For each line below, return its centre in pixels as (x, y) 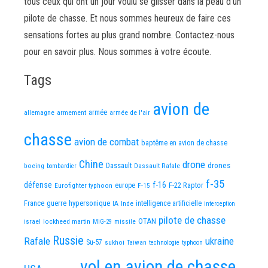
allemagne (39, 112)
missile (125, 221)
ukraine (220, 241)
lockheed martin (67, 221)
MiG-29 (102, 222)
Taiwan (137, 243)
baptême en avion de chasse (184, 143)
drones (219, 165)
